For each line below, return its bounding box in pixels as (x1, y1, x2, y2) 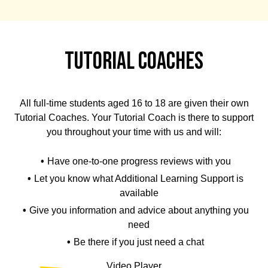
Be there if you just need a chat (74, 236, 204, 247)
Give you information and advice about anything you (29, 205, 249, 215)
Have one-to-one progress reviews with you (47, 156, 231, 166)
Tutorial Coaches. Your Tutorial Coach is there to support (14, 112, 254, 123)
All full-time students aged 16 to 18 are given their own (19, 98, 249, 108)
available (119, 187, 159, 198)
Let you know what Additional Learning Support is (34, 173, 243, 184)
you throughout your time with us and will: (47, 126, 221, 137)
